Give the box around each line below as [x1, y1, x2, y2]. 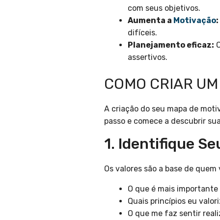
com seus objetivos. [128, 3, 200, 13]
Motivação [173, 15, 216, 25]
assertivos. [128, 52, 167, 62]
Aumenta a [128, 15, 173, 25]
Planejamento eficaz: [128, 40, 214, 50]
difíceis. [128, 27, 157, 37]
